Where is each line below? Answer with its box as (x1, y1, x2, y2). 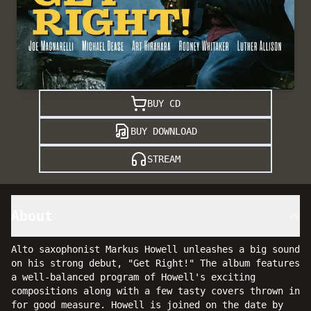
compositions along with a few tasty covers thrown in (11, 285, 300, 296)
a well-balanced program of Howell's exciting (11, 271, 255, 283)
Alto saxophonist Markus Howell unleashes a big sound (11, 244, 300, 255)
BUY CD (147, 98, 180, 109)
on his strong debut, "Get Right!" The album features (11, 258, 300, 269)
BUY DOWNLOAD (131, 126, 197, 137)
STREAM (147, 153, 180, 165)
